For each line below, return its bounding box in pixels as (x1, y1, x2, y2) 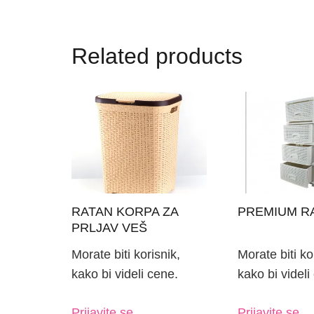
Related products (71, 43, 243, 69)
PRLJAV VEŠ (71, 220, 147, 235)
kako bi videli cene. (71, 267, 178, 282)
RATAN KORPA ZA (71, 204, 178, 219)
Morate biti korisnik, (71, 247, 180, 262)
